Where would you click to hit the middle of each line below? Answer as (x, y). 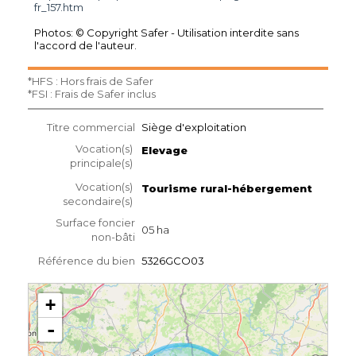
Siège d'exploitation (194, 127)
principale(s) (101, 163)
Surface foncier (95, 222)
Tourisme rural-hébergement (227, 188)
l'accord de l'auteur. (85, 45)
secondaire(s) (98, 201)
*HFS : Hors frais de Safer (91, 81)
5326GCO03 (173, 260)
